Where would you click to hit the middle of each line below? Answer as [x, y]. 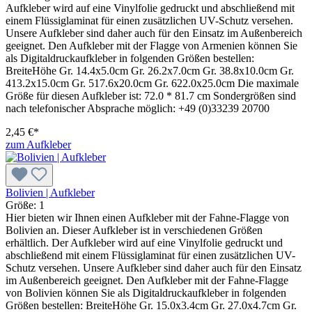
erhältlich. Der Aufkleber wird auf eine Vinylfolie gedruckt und [144, 242]
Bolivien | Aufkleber [50, 192]
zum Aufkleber [38, 144]
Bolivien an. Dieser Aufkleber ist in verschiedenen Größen [134, 230]
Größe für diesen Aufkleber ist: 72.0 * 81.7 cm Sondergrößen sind [151, 95]
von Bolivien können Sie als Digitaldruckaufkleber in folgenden [146, 292]
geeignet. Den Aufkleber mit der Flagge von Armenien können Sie [151, 45]
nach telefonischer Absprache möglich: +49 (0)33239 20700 [138, 108]
